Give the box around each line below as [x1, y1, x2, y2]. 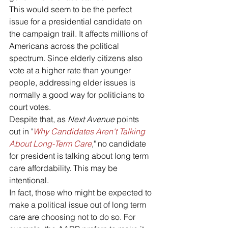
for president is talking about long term [9, 151, 151, 161]
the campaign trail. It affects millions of [9, 28, 150, 39]
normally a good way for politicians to [9, 90, 147, 100]
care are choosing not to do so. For [9, 212, 137, 222]
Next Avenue [68, 114, 117, 125]
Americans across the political [9, 41, 121, 51]
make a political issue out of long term [9, 199, 148, 210]
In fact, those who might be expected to [9, 187, 154, 198]
